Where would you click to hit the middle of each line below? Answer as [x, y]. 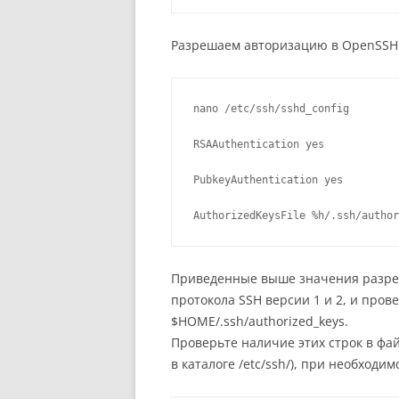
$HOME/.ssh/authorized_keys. [260, 322]
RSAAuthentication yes [259, 145]
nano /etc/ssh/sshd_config [271, 109]
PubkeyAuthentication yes [268, 180]
